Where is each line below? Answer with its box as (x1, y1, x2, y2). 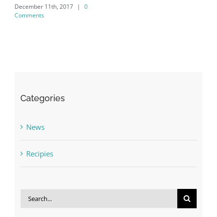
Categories (20, 93, 65, 104)
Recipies (26, 149, 53, 159)
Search (19, 192, 42, 202)
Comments (15, 11, 44, 20)
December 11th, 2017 (15, 2, 73, 11)
